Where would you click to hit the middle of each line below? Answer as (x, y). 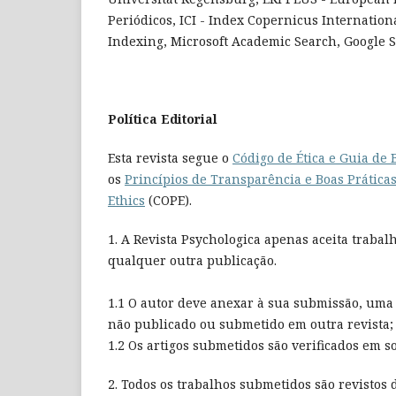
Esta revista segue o (170, 158)
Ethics (126, 201)
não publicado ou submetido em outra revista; (251, 324)
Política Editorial (163, 119)
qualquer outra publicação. (192, 261)
